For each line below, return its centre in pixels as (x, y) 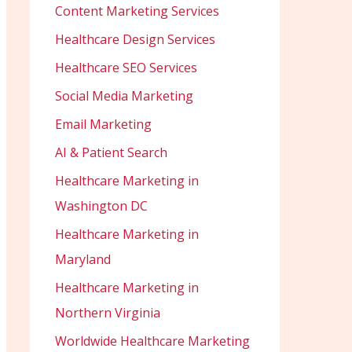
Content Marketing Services (137, 11)
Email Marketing (103, 125)
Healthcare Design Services (135, 40)
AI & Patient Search (111, 153)
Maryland (83, 260)
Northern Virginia (108, 313)
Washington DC (101, 206)
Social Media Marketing (124, 96)
